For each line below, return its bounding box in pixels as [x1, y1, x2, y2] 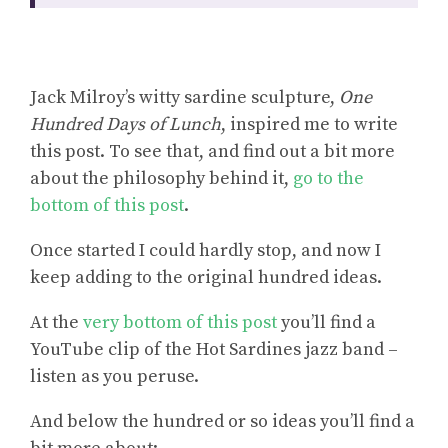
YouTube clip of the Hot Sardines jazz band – [30, 338, 398, 362]
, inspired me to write [221, 113, 398, 137]
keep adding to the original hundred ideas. [30, 266, 382, 290]
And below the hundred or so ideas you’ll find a [30, 410, 415, 434]
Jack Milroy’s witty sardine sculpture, [30, 86, 339, 110]
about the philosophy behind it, [30, 167, 293, 191]
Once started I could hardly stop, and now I [30, 239, 381, 263]
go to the [293, 167, 364, 191]
